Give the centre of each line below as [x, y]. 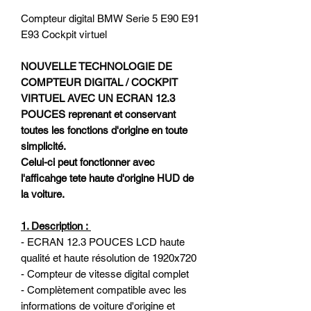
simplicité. [43, 146]
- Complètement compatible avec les [104, 289]
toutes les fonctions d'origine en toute [104, 130]
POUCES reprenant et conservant [98, 114]
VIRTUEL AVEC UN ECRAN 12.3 [98, 98]
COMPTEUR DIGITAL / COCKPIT [99, 82]
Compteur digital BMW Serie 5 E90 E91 [110, 18]
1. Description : [56, 226]
